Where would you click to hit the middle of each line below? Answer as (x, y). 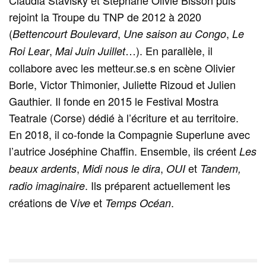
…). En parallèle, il (169, 51)
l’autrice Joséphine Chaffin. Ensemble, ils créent (124, 151)
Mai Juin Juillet (91, 51)
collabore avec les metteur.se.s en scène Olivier (122, 68)
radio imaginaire (47, 186)
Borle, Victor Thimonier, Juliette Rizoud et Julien (123, 85)
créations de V (43, 203)
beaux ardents (43, 169)
